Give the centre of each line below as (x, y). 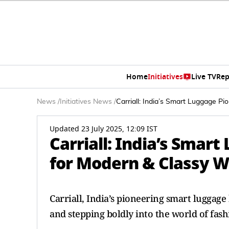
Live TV (203, 77)
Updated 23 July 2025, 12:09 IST (104, 129)
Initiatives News (86, 102)
